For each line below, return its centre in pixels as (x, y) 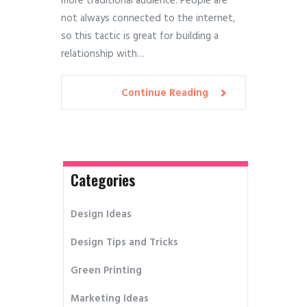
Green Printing (107, 270)
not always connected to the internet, (148, 19)
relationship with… (103, 54)
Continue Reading (165, 93)
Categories (103, 180)
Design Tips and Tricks (125, 242)
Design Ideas (101, 214)
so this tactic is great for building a (140, 37)
